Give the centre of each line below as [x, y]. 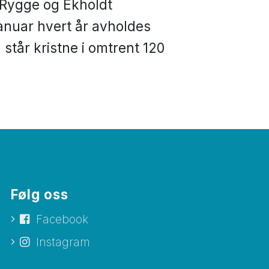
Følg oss [39, 195]
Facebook [62, 220]
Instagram [63, 243]
